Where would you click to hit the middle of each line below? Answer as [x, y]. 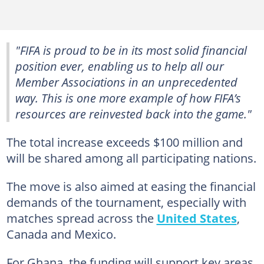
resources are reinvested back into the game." [133, 114]
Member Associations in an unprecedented [126, 82]
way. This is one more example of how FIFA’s [128, 98]
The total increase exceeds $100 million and [124, 142]
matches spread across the [81, 218]
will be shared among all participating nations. [131, 158]
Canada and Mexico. [61, 234]
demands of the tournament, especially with [126, 202]
